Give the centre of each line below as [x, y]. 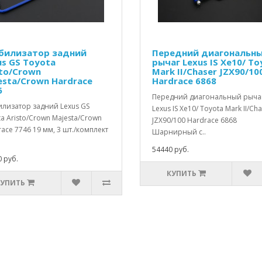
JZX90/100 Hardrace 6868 [194, 120]
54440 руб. [170, 150]
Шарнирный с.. [179, 132]
